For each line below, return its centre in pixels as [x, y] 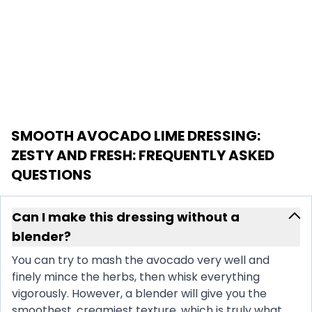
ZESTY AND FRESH [72, 156]
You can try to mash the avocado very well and [141, 260]
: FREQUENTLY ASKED [203, 156]
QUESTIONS [52, 175]
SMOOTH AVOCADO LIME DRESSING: [136, 136]
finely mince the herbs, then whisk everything [136, 277]
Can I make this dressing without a [126, 217]
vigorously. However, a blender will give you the [139, 294]
